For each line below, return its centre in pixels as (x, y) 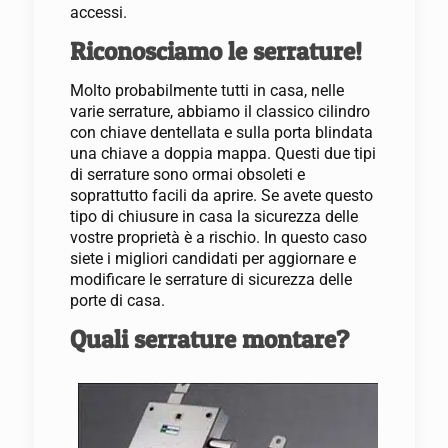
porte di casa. (117, 300)
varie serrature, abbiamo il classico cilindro (219, 111)
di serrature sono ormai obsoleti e (187, 174)
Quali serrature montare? (209, 339)
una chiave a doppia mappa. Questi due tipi (222, 153)
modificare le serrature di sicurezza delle (210, 279)
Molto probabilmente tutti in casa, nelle (206, 90)
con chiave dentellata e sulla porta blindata (221, 132)
